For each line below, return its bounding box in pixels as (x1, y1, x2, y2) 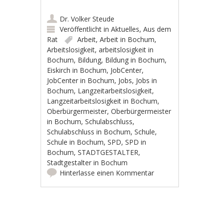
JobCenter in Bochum (47, 75, 115, 85)
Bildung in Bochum (105, 55, 165, 65)
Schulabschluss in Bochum (47, 127, 131, 136)
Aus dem (143, 24, 172, 34)
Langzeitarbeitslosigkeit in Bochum (47, 96, 158, 106)
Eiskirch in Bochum (47, 65, 107, 75)
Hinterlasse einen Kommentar (60, 168, 154, 177)
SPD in (125, 137, 147, 147)
